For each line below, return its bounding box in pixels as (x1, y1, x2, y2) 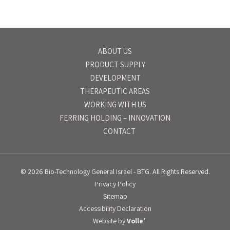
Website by (93, 216, 127, 225)
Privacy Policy (94, 179, 136, 188)
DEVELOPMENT (89, 73, 141, 83)
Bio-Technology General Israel (44, 167, 132, 176)
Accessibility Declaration (79, 204, 151, 213)
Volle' (127, 216, 145, 225)
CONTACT (103, 126, 136, 136)
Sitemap (103, 191, 127, 201)
